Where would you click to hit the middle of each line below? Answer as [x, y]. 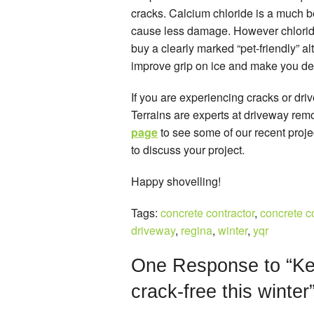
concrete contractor [207, 212]
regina [197, 230]
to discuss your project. [188, 149]
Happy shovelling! [176, 181]
